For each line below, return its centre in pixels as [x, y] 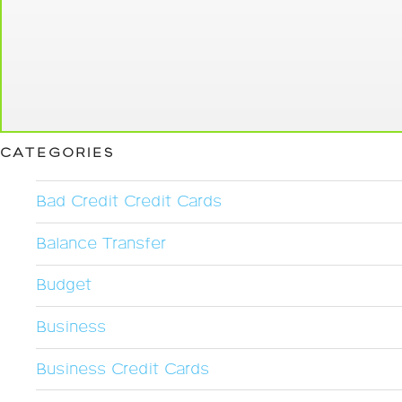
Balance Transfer [101, 244]
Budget [64, 286]
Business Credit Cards [122, 369]
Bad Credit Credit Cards [129, 202]
